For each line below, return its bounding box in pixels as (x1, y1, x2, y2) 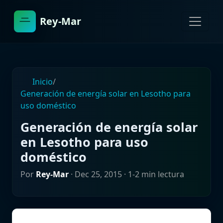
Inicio (30, 76, 53, 87)
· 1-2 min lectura (122, 169, 184, 180)
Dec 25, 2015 (75, 169, 122, 180)
